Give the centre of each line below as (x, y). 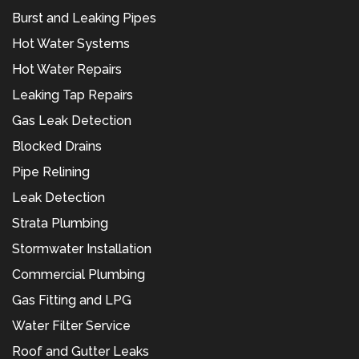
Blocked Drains (57, 147)
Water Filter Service (71, 326)
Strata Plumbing (60, 224)
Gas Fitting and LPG (72, 301)
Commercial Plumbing (79, 275)
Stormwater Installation (82, 249)
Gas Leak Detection (72, 121)
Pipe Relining (51, 172)
